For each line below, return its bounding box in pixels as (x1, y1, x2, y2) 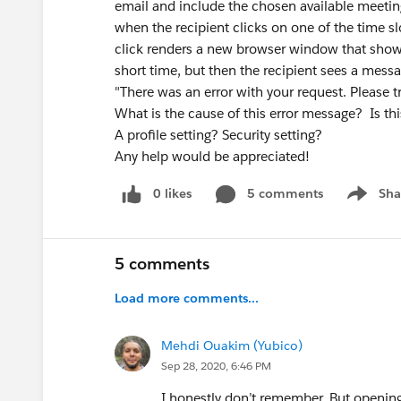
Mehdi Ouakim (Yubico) (161, 337, 303, 354)
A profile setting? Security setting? (115, 126, 322, 143)
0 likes (153, 185, 192, 201)
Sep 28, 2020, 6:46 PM (161, 357, 271, 373)
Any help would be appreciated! (115, 148, 310, 165)
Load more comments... (115, 289, 259, 306)
